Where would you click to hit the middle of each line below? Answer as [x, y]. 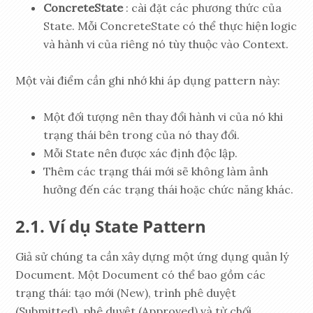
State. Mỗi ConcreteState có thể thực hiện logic [170, 26]
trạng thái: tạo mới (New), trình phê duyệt [126, 293]
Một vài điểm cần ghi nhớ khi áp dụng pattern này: [148, 81]
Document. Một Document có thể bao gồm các [141, 275]
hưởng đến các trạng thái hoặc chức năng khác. [169, 190]
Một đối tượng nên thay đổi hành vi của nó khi [163, 117]
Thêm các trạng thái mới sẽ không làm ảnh [156, 172]
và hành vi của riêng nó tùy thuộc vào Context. [166, 44]
